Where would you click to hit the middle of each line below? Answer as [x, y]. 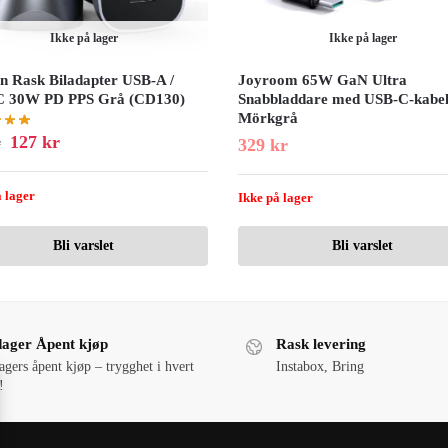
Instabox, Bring [320, 366]
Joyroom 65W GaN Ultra [323, 79]
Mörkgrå [268, 117]
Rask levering [321, 344]
